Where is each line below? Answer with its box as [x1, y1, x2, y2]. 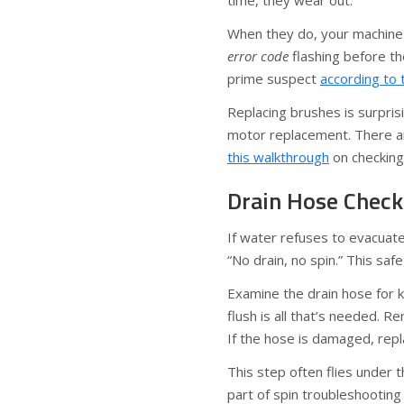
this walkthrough [227, 148, 329, 166]
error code [227, 47, 289, 65]
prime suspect [227, 69, 320, 87]
